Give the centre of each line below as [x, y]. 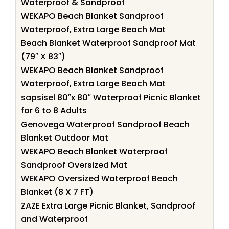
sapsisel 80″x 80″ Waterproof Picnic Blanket [111, 97]
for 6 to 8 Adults [54, 110]
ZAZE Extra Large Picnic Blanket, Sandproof [108, 205]
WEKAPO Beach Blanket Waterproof [94, 151]
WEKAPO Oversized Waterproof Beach [99, 178]
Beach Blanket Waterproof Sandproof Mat [108, 43]
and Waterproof [54, 219]
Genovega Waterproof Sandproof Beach [105, 124]
